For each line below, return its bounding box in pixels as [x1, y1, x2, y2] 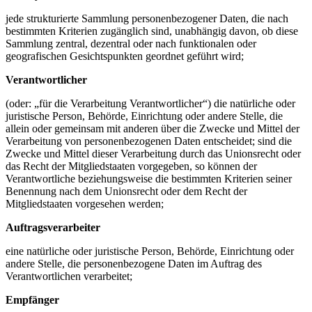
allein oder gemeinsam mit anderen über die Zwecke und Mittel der [6, 123, 299, 135]
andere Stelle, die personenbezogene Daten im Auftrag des [6, 258, 262, 270]
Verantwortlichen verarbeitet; [6, 270, 132, 283]
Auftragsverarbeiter [6, 221, 100, 234]
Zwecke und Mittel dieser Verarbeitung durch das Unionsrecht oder [6, 148, 301, 160]
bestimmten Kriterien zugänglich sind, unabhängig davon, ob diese [6, 25, 298, 38]
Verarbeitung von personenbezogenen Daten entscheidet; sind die [6, 135, 292, 148]
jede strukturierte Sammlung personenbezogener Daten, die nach [6, 13, 288, 25]
